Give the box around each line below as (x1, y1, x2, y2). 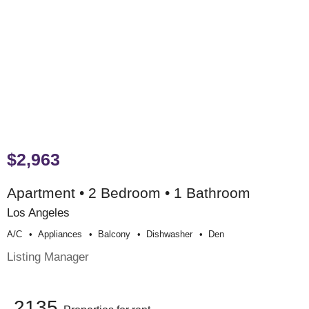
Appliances (38, 228, 82, 239)
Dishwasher (146, 228, 192, 239)
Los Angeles (7, 206, 70, 220)
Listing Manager (7, 249, 89, 263)
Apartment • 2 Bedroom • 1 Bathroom (7, 185, 250, 201)
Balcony (98, 228, 130, 239)
